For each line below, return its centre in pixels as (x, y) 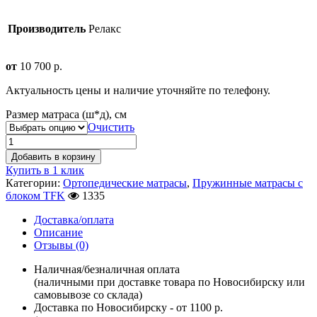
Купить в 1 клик (45, 171)
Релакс (105, 29)
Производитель (47, 29)
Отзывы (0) (61, 246)
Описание (58, 233)
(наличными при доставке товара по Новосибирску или (169, 282)
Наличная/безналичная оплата (107, 270)
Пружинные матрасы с (248, 183)
